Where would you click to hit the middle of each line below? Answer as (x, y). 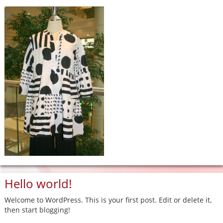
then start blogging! (37, 210)
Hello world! (38, 184)
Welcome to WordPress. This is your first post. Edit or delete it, (108, 200)
